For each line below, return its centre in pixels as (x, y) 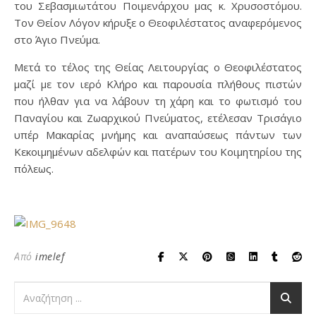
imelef (50, 257)
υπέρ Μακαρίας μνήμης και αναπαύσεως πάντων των (158, 135)
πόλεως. (34, 169)
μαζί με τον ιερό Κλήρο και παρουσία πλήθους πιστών (158, 84)
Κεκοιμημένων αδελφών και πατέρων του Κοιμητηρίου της (158, 152)
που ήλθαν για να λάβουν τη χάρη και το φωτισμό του (158, 101)
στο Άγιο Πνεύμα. (57, 40)
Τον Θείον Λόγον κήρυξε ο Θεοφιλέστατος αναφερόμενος (158, 23)
